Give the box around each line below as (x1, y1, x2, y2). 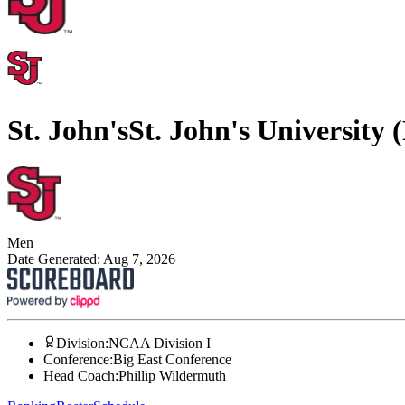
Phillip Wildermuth (118, 368, 226, 384)
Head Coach (43, 368, 115, 384)
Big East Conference (113, 352, 231, 368)
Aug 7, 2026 (103, 251, 175, 268)
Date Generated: (7, 251, 103, 268)
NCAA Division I (108, 335, 211, 352)
